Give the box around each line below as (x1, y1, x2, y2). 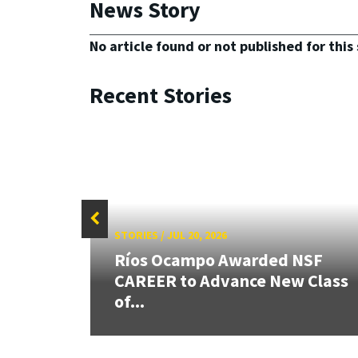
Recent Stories (89, 81, 232, 110)
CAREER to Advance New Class (113, 269, 348, 292)
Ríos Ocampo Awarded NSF (113, 249, 323, 272)
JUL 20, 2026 (166, 227, 227, 242)
